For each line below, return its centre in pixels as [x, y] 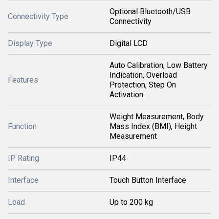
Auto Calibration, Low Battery [159, 65]
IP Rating [23, 158]
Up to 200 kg [131, 202]
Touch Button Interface [148, 180]
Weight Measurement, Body [157, 116]
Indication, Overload [143, 75]
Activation [126, 94]
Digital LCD [129, 43]
